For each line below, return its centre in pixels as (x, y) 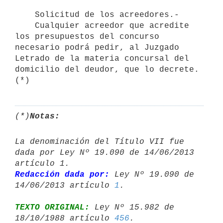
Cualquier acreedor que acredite (25, 26)
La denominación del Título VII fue (100, 142)
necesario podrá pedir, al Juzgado (97, 48)
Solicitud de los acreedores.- (25, 15)
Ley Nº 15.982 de (132, 207)
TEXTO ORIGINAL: (52, 207)
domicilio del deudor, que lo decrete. (107, 69)
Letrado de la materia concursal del (102, 58)
